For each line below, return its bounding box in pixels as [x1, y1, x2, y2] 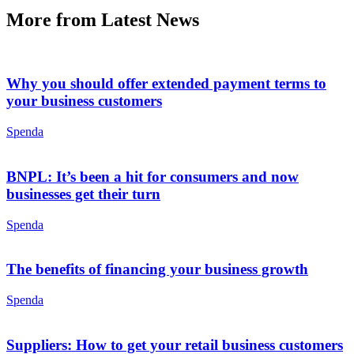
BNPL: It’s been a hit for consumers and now [6, 168, 299, 185]
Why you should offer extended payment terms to [6, 75, 326, 92]
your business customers [6, 92, 162, 110]
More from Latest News [6, 9, 199, 30]
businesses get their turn [6, 185, 160, 202]
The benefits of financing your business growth [6, 261, 308, 278]
